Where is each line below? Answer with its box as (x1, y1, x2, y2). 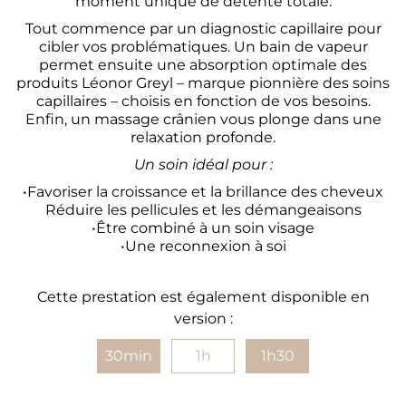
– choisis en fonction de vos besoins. (110, 92, 371, 111)
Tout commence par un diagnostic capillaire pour (24, 20, 382, 38)
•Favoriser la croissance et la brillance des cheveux (23, 183, 383, 201)
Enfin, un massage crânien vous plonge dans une (24, 111, 382, 129)
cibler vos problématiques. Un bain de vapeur (38, 38, 368, 56)
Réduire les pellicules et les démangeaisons (44, 201, 362, 219)
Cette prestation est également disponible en (36, 288, 370, 306)
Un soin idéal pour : (133, 156, 273, 174)
